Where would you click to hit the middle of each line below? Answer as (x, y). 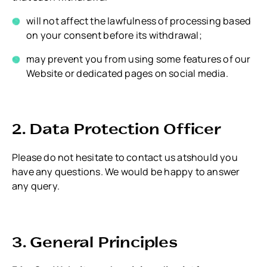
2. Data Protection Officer (117, 128)
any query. (36, 186)
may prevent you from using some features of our (139, 59)
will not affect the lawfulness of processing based (139, 21)
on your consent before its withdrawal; (114, 35)
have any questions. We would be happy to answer (126, 172)
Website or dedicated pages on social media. (127, 73)
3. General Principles (95, 241)
